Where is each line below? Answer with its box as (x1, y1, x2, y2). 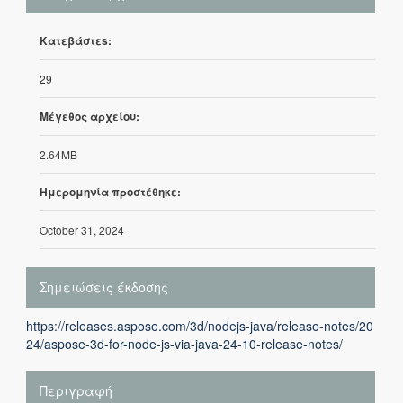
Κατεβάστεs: (40, 32, 112, 49)
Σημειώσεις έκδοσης (40, 278, 168, 296)
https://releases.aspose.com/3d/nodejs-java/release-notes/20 (26, 317, 373, 335)
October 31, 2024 (40, 222, 124, 237)
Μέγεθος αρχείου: (40, 108, 139, 124)
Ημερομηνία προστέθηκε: (40, 184, 181, 200)
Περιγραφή (40, 381, 112, 399)
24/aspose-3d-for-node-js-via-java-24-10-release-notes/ (26, 335, 343, 353)
